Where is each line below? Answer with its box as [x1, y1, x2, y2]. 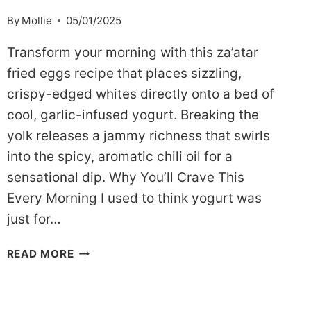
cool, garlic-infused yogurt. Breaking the [6, 107, 259, 124]
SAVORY [73, 244, 121, 258]
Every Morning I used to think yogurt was [6, 190, 262, 207]
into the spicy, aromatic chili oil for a [6, 149, 233, 165]
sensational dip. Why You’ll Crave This [6, 169, 244, 186]
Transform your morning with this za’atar [6, 44, 258, 61]
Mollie [21, 14, 52, 28]
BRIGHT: [73, 277, 119, 291]
